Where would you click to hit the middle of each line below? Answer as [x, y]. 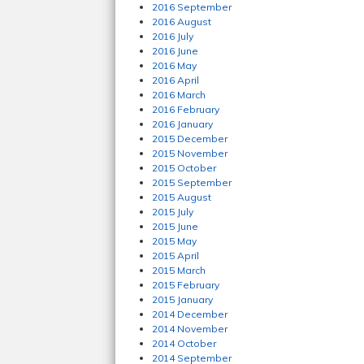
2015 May [174, 241]
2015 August [182, 197]
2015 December [190, 139]
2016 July [173, 36]
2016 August [182, 22]
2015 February [186, 285]
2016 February [186, 109]
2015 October [184, 168]
